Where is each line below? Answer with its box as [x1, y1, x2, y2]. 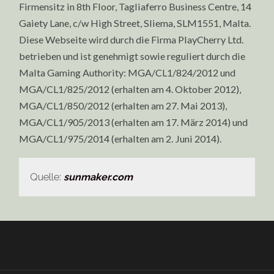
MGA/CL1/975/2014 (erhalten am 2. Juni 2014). [19, 133, 222, 145]
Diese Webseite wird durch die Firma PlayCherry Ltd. [19, 34, 244, 46]
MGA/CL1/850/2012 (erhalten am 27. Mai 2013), [19, 100, 228, 112]
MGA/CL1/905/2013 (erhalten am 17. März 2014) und [19, 116, 248, 128]
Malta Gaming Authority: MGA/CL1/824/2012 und [19, 67, 236, 79]
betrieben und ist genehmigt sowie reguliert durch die [19, 50, 246, 62]
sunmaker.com [64, 171, 133, 183]
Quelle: [30, 171, 64, 183]
